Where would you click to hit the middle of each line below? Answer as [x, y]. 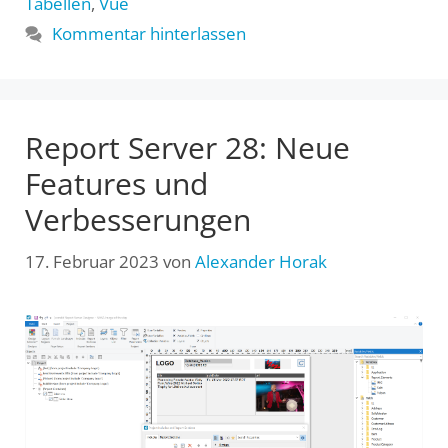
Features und [116, 184]
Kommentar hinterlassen [149, 34]
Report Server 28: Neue [187, 148]
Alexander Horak [261, 261]
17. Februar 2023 [92, 261]
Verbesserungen [138, 220]
